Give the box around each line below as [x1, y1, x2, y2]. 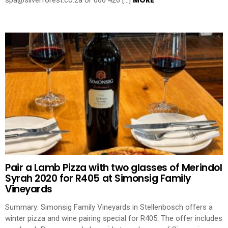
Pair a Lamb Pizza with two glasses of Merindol [5, 161, 222, 175]
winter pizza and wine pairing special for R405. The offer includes [5, 214, 222, 223]
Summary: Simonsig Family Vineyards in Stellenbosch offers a [5, 203, 213, 212]
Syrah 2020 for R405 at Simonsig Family [5, 172, 191, 186]
